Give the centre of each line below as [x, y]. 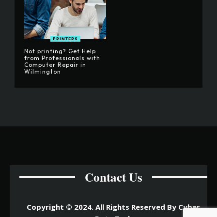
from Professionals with [62, 58]
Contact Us [113, 177]
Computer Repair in [55, 64]
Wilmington [43, 71]
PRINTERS [65, 39]
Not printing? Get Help [60, 51]
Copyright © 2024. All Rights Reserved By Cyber [113, 207]
